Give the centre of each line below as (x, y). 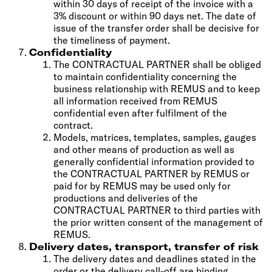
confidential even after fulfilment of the (140, 113)
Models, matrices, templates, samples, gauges (155, 137)
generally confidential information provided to (154, 161)
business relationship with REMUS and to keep (157, 88)
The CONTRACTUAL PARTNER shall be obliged (157, 64)
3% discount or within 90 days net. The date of (155, 15)
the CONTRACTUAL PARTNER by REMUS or (151, 173)
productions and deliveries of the (126, 198)
